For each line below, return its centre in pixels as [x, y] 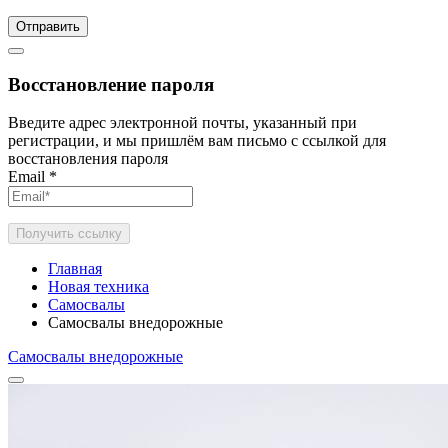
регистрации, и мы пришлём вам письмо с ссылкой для [197, 141]
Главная [75, 269]
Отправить [48, 26]
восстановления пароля [88, 159]
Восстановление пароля [111, 84]
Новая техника [98, 287]
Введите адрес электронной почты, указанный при [182, 123]
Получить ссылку [69, 234]
